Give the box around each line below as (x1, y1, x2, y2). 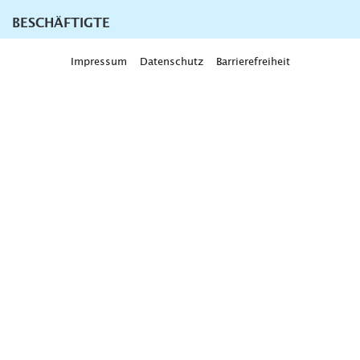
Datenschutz (139, 56, 203, 67)
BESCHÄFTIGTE (12, 16, 110, 30)
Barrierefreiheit (215, 56, 290, 67)
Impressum (70, 56, 127, 67)
